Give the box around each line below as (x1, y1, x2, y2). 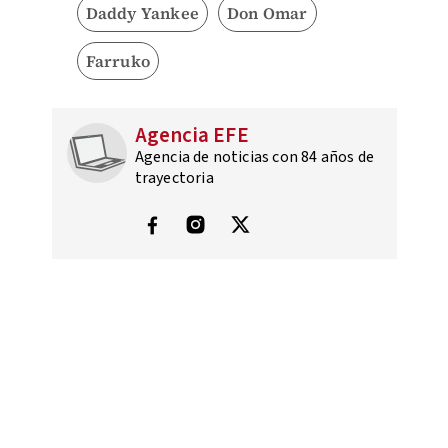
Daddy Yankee (85, 2, 199, 25)
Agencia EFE (134, 120, 249, 151)
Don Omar (226, 2, 308, 25)
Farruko (85, 50, 150, 73)
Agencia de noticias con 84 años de (134, 146, 375, 169)
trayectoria (134, 167, 214, 190)
